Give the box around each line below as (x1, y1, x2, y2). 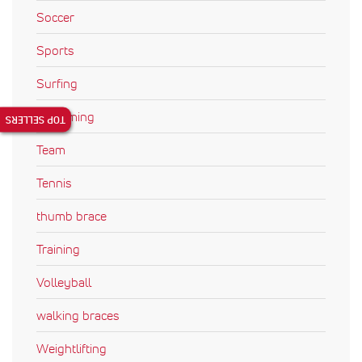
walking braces (36, 306, 119, 323)
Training (36, 240, 80, 257)
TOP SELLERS (6, 112, 65, 127)
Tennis (36, 174, 71, 191)
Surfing (36, 74, 78, 91)
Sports (36, 41, 74, 58)
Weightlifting (36, 339, 107, 356)
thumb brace (36, 207, 107, 224)
